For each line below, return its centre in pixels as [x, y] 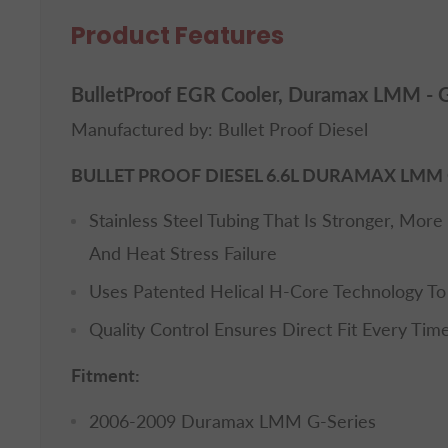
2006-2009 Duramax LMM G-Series [232, 420]
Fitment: [105, 374]
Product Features [177, 35]
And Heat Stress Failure [183, 253]
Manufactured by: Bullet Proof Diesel [219, 129]
